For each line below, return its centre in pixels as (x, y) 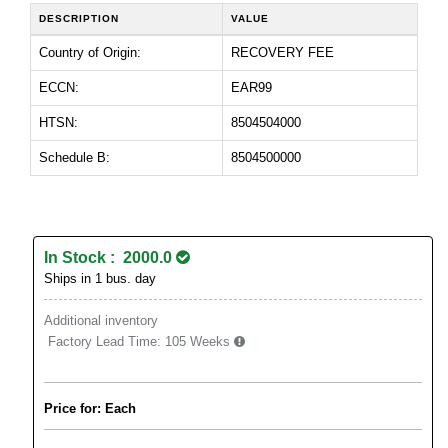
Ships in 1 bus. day (100, 279)
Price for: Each (90, 409)
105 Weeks (199, 342)
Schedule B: (74, 158)
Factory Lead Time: (104, 342)
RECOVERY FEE (282, 53)
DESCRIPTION (79, 19)
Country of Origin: (90, 53)
